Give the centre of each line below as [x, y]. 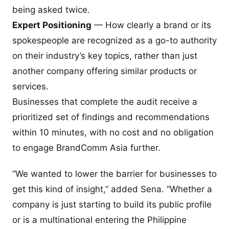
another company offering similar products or [105, 71]
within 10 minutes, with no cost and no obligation [113, 132]
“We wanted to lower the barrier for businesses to [114, 174]
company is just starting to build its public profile [112, 204]
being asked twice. [51, 9]
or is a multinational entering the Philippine [99, 220]
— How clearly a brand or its [151, 25]
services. [30, 86]
